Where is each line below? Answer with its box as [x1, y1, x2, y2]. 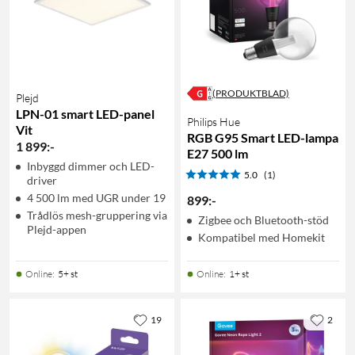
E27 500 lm [187, 145, 248, 161]
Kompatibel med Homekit [198, 230, 325, 244]
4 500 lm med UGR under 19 [27, 190, 166, 204]
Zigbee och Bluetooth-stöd [198, 212, 329, 227]
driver [27, 173, 57, 187]
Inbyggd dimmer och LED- [27, 158, 155, 173]
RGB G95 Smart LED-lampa [187, 129, 338, 145]
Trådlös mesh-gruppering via [27, 208, 167, 222]
